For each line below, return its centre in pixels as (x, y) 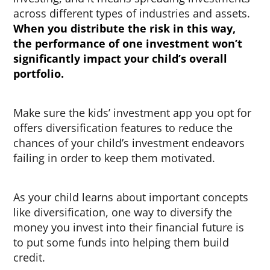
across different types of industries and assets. (132, 14)
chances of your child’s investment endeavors (129, 143)
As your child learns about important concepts (131, 197)
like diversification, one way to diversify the (123, 212)
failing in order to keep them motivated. (115, 158)
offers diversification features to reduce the (123, 128)
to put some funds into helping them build (121, 243)
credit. (31, 258)
